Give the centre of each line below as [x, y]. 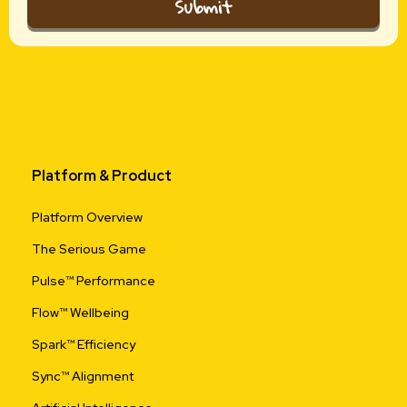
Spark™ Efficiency [84, 345]
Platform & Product [102, 176]
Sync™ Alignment [83, 377]
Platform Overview [87, 218]
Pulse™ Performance [94, 281]
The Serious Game [89, 249]
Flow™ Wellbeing [80, 313]
